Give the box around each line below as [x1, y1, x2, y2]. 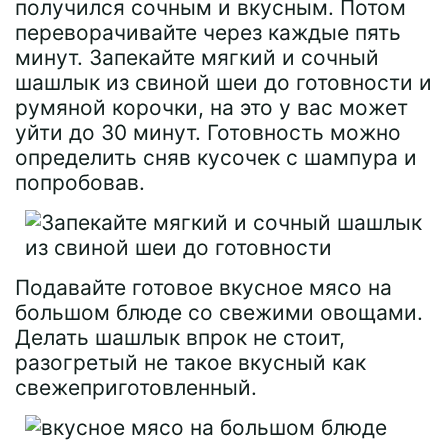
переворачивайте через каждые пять [15, 19, 401, 45]
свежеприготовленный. [15, 374, 257, 400]
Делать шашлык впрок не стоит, [15, 324, 345, 350]
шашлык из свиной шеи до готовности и [15, 69, 432, 95]
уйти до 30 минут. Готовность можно [15, 119, 401, 145]
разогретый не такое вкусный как [15, 349, 366, 375]
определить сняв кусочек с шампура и [15, 144, 417, 170]
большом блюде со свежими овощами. [15, 299, 423, 325]
